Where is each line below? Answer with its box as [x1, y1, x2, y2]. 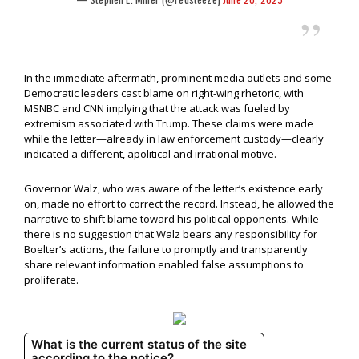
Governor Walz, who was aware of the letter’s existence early [24, 181, 323, 196]
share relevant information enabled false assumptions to [24, 257, 304, 272]
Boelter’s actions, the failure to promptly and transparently [24, 242, 308, 257]
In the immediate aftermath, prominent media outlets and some [24, 71, 332, 86]
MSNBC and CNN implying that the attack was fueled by [24, 101, 290, 116]
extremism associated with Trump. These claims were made [24, 116, 313, 131]
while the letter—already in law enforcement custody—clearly [24, 131, 324, 147]
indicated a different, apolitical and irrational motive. [24, 147, 276, 162]
